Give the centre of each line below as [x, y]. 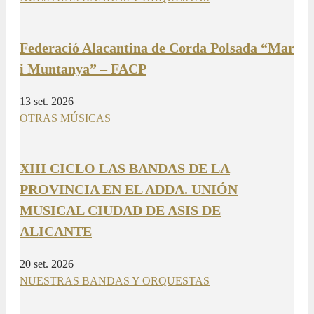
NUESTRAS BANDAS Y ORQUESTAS [115, 280]
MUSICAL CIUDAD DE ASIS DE [120, 210]
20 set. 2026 [47, 264]
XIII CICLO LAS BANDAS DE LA [125, 168]
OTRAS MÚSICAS [65, 118]
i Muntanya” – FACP [83, 68]
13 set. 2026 [47, 101]
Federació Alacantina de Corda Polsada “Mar [157, 47]
